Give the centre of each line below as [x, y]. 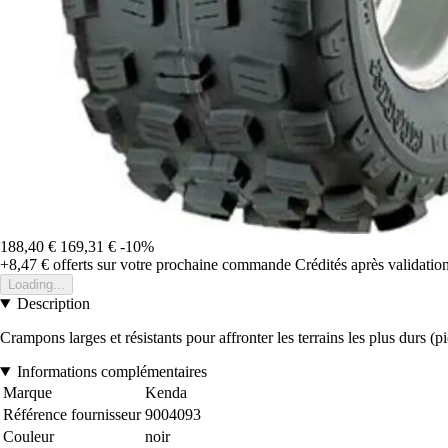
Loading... [36, 284]
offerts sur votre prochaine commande [170, 264]
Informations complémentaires [111, 371]
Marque [27, 392]
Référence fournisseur [72, 414]
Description [53, 303]
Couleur [28, 436]
